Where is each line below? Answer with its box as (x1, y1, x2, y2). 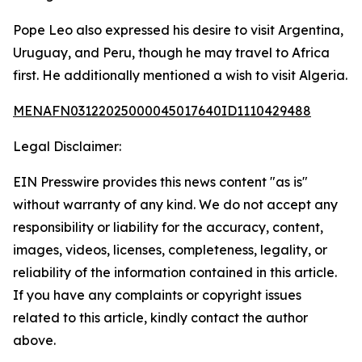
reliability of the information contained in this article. (13, 264, 337, 280)
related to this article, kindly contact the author (13, 309, 308, 326)
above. (13, 332, 56, 348)
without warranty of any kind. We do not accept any (13, 196, 338, 213)
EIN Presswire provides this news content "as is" (13, 174, 308, 190)
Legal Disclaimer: (13, 138, 121, 154)
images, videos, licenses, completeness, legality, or (13, 242, 327, 258)
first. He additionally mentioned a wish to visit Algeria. (13, 67, 347, 83)
